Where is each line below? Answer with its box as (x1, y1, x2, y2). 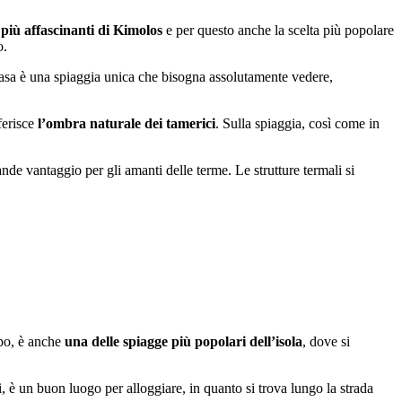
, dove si (302, 333, 350, 349)
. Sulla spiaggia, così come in (215, 115, 380, 131)
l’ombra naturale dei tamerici (38, 115, 215, 131)
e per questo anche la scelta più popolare (162, 22, 394, 38)
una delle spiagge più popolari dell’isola (65, 333, 302, 349)
